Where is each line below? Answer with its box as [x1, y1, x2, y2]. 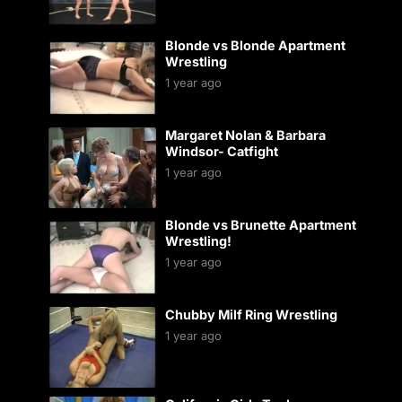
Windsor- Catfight [164, 144, 278, 159]
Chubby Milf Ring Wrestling [164, 307, 337, 322]
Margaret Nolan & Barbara [164, 127, 326, 143]
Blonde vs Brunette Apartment [164, 217, 356, 232]
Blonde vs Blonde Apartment [164, 38, 345, 53]
